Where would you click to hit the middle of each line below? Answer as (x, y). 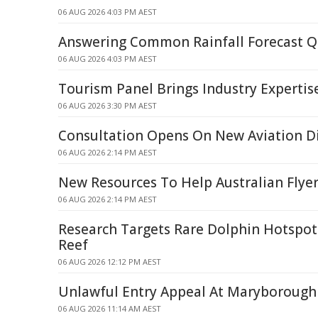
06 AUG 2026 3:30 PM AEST (108, 105)
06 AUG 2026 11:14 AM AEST (110, 308)
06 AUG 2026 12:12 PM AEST (110, 262)
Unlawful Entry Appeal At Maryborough (187, 292)
